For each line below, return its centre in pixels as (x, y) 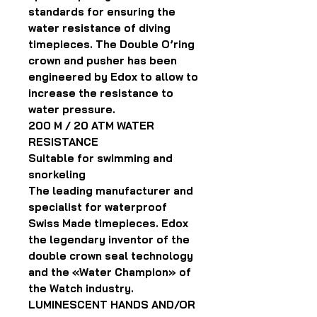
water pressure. (72, 109)
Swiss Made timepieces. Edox (108, 223)
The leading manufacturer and (111, 191)
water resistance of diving (99, 28)
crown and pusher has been (103, 60)
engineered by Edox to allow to (113, 77)
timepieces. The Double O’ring (111, 44)
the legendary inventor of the (109, 240)
